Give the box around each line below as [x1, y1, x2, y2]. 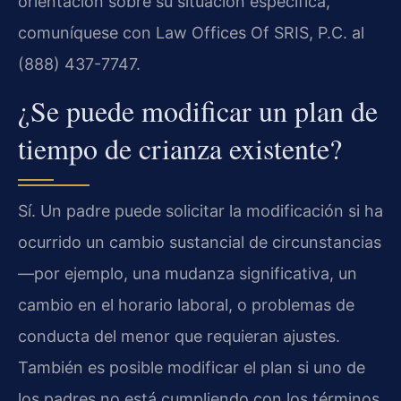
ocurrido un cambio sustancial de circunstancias [18, 232, 381, 252]
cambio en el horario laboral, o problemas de [18, 294, 354, 314]
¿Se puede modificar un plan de [18, 90, 378, 130]
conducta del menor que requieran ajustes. [18, 326, 340, 346]
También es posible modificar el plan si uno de [18, 357, 365, 377]
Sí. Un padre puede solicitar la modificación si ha [18, 200, 383, 220]
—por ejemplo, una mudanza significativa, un [18, 263, 357, 283]
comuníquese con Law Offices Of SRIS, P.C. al [18, 22, 364, 42]
